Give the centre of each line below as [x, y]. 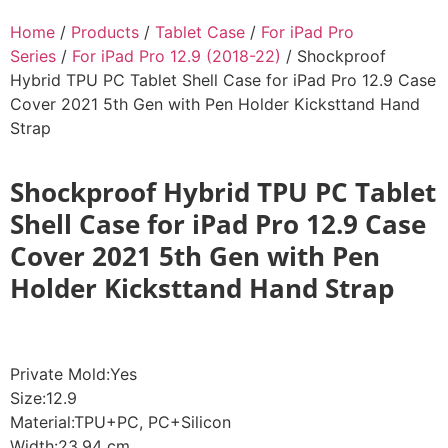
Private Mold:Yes [73, 374]
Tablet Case [200, 32]
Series [33, 56]
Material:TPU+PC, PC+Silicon [120, 422]
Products [105, 32]
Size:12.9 [43, 398]
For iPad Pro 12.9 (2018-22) [176, 56]
